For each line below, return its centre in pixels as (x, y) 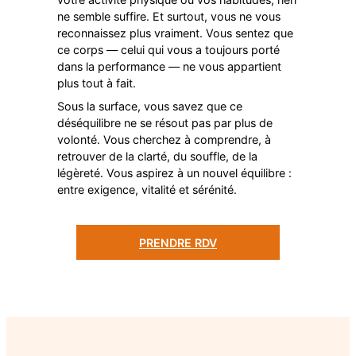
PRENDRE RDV (178, 242)
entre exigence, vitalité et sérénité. (147, 190)
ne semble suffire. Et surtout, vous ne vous (169, 17)
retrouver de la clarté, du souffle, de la (157, 157)
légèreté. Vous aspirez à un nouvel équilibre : (174, 173)
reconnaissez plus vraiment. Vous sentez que (175, 33)
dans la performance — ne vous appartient (169, 67)
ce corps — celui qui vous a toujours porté (168, 50)
